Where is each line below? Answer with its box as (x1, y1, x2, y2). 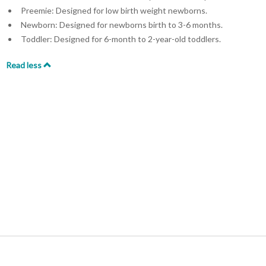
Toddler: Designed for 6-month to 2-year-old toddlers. (21, 34, 221, 44)
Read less (6, 60, 43, 70)
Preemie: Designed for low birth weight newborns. (21, 5, 207, 15)
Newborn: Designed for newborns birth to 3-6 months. (21, 20, 223, 30)
